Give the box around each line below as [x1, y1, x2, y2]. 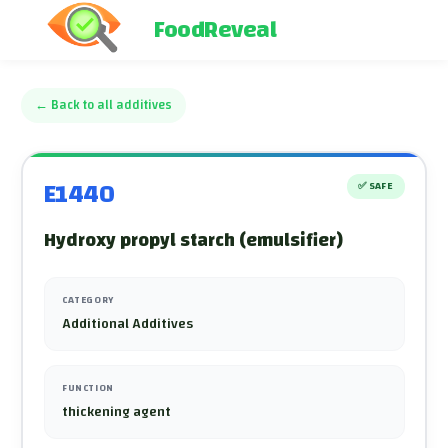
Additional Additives [62, 310, 193, 337]
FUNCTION [62, 378, 114, 397]
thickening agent [62, 398, 171, 425]
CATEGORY [62, 291, 114, 309]
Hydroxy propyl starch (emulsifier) [43, 222, 343, 258]
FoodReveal [154, 8, 276, 52]
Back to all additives [51, 94, 172, 117]
